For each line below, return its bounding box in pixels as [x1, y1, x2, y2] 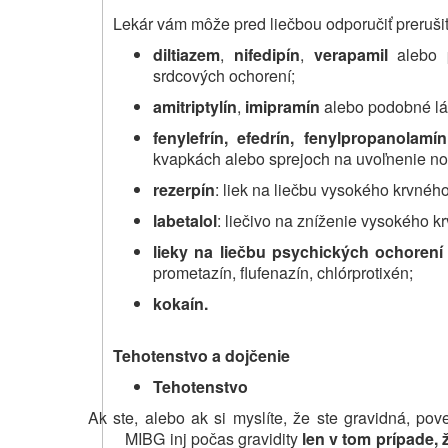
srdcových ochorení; [153, 63, 295, 87]
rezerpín [153, 177, 215, 201]
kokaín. [153, 291, 208, 315]
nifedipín [233, 42, 300, 66]
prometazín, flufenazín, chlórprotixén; [153, 260, 413, 284]
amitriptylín [153, 94, 237, 118]
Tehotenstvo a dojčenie [113, 343, 290, 367]
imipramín [245, 94, 320, 118]
